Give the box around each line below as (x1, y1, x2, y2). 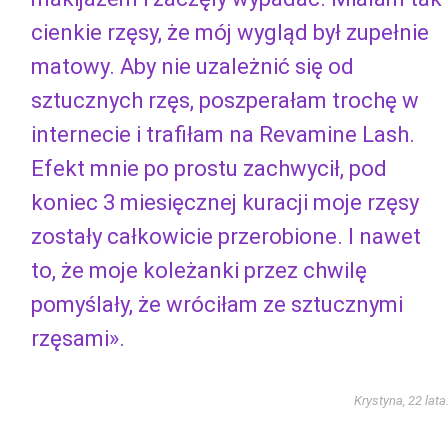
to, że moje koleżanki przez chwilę (31, 257, 367, 283)
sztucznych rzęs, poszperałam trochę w (31, 87, 419, 113)
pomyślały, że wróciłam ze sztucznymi (31, 291, 403, 317)
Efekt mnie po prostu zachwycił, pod (31, 155, 387, 181)
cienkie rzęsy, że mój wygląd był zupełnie (31, 19, 429, 45)
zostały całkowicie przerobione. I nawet (31, 223, 421, 249)
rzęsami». (31, 325, 125, 351)
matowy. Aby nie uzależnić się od (31, 53, 354, 79)
